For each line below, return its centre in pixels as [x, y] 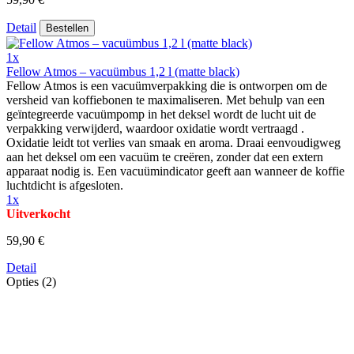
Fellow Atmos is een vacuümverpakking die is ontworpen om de [167, 85]
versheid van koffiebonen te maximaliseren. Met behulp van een [166, 100]
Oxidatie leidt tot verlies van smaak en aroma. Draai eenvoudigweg [173, 142]
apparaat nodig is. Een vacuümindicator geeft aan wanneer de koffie [175, 171]
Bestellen [67, 28]
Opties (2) [31, 281]
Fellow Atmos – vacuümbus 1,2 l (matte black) [123, 71]
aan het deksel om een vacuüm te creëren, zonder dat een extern [165, 156]
